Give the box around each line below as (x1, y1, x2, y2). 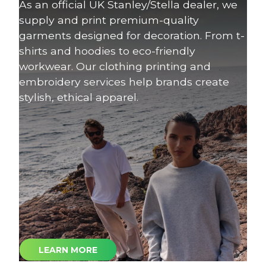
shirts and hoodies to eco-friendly (19, 44, 195, 57)
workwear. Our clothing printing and (19, 59, 211, 72)
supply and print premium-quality (19, 13, 199, 26)
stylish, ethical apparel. (19, 90, 138, 103)
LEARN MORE (39, 244, 97, 255)
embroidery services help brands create (19, 75, 229, 88)
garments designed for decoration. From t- (19, 28, 245, 42)
